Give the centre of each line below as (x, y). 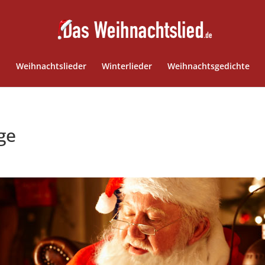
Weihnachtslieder (51, 66)
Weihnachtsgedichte (208, 66)
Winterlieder (127, 66)
